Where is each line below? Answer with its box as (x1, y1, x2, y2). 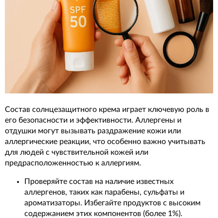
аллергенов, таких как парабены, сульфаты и (24, 188, 184, 196)
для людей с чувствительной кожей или (5, 148, 148, 156)
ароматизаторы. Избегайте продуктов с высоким (24, 199, 200, 207)
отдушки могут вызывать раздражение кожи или (5, 127, 181, 135)
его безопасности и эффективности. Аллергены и (5, 116, 182, 124)
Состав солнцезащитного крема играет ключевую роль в (5, 105, 209, 113)
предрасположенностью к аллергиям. (5, 159, 141, 167)
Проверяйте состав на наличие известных (24, 177, 174, 185)
